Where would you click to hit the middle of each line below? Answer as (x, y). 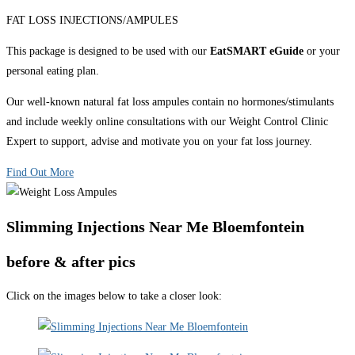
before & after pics (71, 262)
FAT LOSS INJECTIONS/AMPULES (92, 20)
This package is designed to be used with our (108, 51)
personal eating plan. (54, 71)
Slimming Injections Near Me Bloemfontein (155, 226)
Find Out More (40, 172)
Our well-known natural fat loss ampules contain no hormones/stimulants (170, 101)
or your (322, 51)
